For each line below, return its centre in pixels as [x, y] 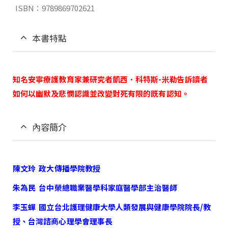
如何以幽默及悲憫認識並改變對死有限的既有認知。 [101, 93]
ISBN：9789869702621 [55, 8]
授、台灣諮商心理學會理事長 [63, 221]
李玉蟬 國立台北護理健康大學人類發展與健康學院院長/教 [112, 207]
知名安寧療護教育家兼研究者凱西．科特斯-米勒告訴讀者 [110, 79]
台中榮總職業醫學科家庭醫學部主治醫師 [108, 187]
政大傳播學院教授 [69, 168]
